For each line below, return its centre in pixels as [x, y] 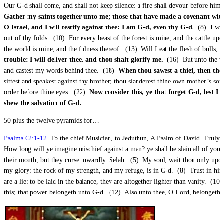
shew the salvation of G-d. [43, 103]
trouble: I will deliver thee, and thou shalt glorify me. [84, 59]
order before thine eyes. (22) [47, 92]
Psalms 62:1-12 [25, 138]
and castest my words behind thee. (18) [61, 70]
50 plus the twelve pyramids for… [52, 120]
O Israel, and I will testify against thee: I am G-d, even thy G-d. [100, 27]
